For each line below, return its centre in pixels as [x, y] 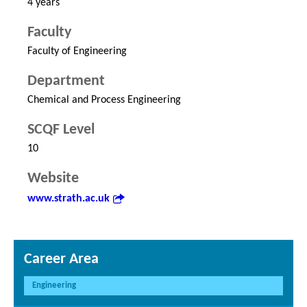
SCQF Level [61, 130]
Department [66, 82]
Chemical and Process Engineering [104, 100]
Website [53, 179]
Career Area [61, 260]
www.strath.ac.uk [69, 199]
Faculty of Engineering [77, 52]
